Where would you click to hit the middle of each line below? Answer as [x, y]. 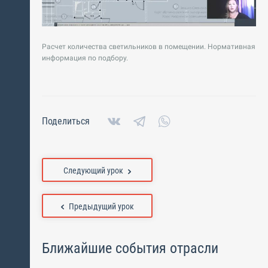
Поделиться [66, 121]
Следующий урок [93, 171]
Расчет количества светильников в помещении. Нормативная [149, 47]
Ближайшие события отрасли [130, 249]
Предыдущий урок [101, 207]
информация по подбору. [85, 58]
